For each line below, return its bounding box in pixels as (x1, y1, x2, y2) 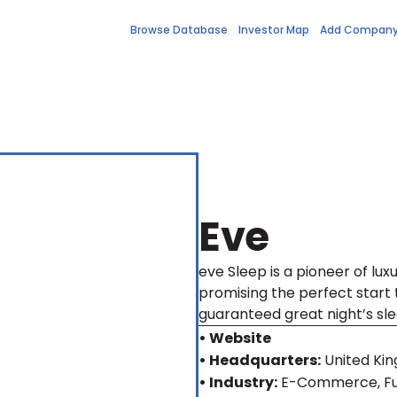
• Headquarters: (198, 350, 321, 371)
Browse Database (130, 22, 229, 38)
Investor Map (238, 22, 310, 38)
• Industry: (198, 372, 277, 393)
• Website (198, 328, 271, 349)
